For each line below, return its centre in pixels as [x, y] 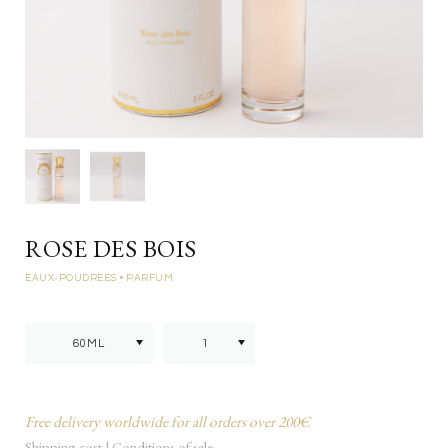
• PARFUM [146, 278]
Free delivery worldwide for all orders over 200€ [167, 421]
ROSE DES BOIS [111, 248]
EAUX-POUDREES [72, 278]
